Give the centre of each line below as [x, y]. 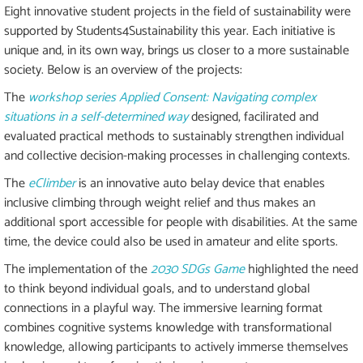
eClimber [52, 184]
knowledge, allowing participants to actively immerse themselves [176, 348]
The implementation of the [77, 270]
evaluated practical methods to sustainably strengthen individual [174, 137]
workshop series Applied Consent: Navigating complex [172, 98]
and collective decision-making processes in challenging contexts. [177, 156]
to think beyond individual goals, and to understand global [157, 289]
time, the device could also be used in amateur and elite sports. [171, 242]
